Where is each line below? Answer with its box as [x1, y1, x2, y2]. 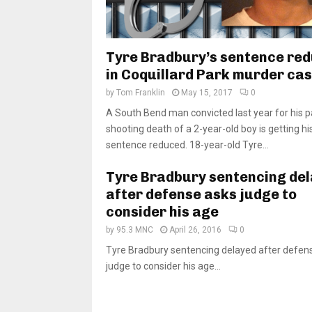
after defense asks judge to [106, 186, 297, 203]
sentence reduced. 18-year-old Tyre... [106, 139, 269, 151]
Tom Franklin [116, 88, 165, 98]
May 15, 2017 [181, 88, 233, 98]
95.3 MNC [116, 225, 153, 235]
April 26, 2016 [169, 225, 221, 235]
